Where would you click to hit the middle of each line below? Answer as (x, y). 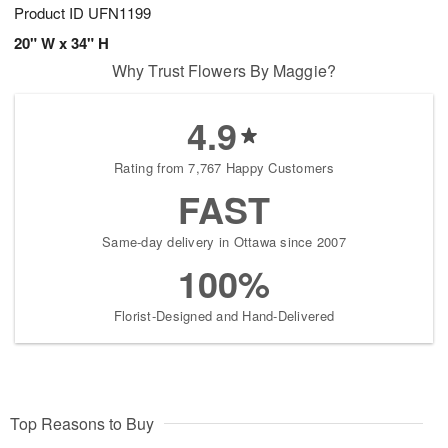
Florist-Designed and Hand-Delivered (224, 316)
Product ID (51, 13)
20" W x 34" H (61, 43)
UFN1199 (119, 13)
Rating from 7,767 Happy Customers (224, 168)
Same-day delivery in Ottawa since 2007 (224, 242)
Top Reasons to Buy (82, 424)
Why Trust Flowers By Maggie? (224, 71)
